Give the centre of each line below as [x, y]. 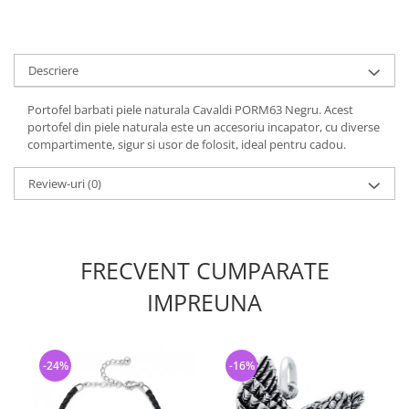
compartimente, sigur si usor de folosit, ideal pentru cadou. [187, 144]
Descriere [53, 70]
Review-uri [58, 184]
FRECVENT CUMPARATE [204, 270]
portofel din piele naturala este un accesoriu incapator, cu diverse [204, 127]
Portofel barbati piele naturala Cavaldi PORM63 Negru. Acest [190, 110]
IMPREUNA [204, 302]
